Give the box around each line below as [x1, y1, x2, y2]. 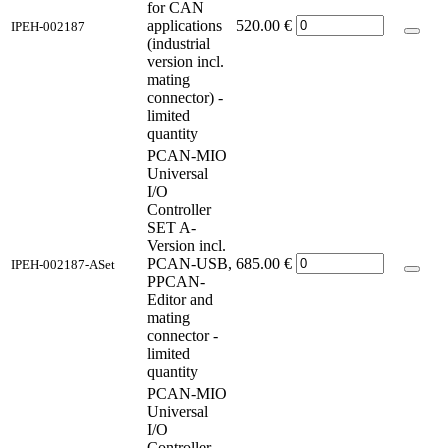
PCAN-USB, [147, 254, 232, 272]
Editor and [147, 290, 213, 308]
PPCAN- [147, 272, 205, 290]
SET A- [147, 218, 196, 236]
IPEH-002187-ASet [11, 256, 115, 272]
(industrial [147, 34, 210, 52]
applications [147, 16, 222, 34]
